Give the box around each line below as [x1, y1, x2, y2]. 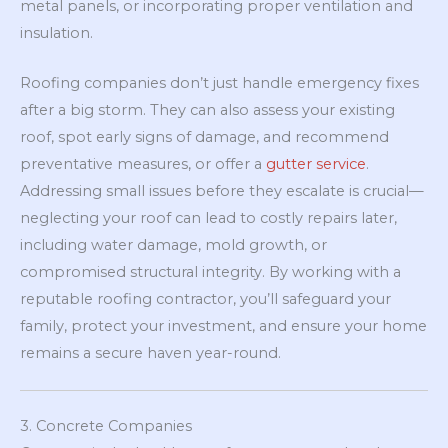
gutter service [266, 155, 366, 174]
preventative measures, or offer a [20, 155, 266, 174]
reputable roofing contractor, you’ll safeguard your [20, 290, 391, 309]
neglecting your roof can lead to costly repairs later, [20, 209, 397, 228]
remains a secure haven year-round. [20, 344, 281, 363]
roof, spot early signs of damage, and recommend [20, 128, 389, 147]
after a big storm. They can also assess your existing [20, 101, 395, 120]
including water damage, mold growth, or [20, 236, 327, 255]
